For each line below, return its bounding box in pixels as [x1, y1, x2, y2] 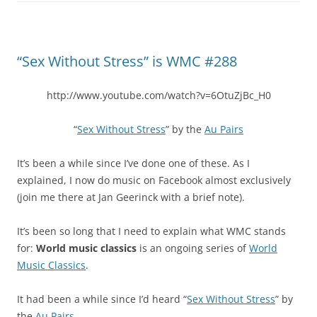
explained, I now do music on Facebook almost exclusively [17, 173, 291, 187]
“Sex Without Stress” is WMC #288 [17, 51, 237, 71]
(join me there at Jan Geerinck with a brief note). [17, 190, 245, 204]
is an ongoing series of [137, 241, 249, 255]
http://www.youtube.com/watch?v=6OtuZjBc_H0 [46, 88, 271, 102]
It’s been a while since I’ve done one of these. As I [17, 156, 250, 170]
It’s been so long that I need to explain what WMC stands [17, 224, 286, 238]
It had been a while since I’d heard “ [17, 292, 187, 306]
